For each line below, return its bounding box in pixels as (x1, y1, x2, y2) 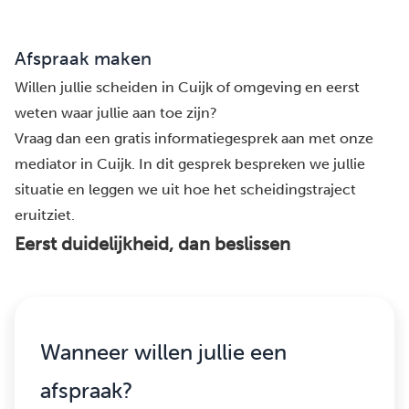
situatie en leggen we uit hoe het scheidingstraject (15, 181, 356, 199)
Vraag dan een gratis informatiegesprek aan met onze (15, 130, 373, 148)
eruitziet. (15, 206, 75, 225)
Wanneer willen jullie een (40, 339, 287, 366)
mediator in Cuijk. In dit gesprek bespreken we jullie (15, 155, 365, 173)
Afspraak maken (15, 47, 152, 70)
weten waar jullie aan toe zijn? (15, 104, 217, 122)
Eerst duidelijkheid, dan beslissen (15, 233, 290, 256)
